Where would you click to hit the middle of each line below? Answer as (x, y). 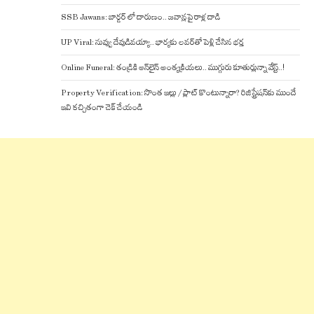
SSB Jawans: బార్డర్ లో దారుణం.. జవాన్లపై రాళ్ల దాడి (141, 17)
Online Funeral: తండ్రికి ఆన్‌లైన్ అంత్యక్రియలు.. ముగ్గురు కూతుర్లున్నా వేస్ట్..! (173, 67)
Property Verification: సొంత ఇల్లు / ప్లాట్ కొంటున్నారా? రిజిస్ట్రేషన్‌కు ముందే (179, 93)
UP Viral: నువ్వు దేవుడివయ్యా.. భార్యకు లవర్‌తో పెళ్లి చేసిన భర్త (153, 42)
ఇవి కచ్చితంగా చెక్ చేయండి (102, 107)
